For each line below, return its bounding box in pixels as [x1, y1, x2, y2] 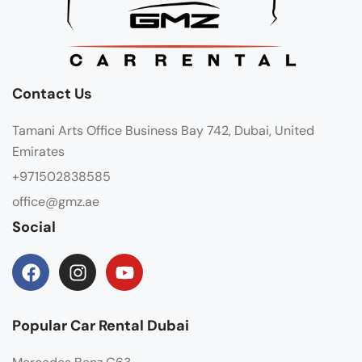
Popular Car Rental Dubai [12, 316, 189, 336]
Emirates [12, 143, 65, 161]
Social [12, 217, 56, 238]
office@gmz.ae [12, 193, 99, 211]
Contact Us [12, 84, 92, 104]
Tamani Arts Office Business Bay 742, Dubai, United [12, 122, 314, 140]
